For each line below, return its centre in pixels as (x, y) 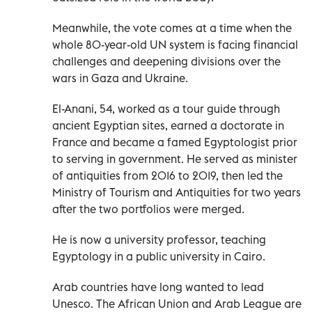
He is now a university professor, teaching (159, 239)
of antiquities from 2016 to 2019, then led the (167, 175)
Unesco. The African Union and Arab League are (177, 303)
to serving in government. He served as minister (175, 158)
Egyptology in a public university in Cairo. (159, 256)
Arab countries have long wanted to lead (158, 287)
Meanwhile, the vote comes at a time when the (172, 28)
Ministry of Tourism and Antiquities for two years (177, 192)
